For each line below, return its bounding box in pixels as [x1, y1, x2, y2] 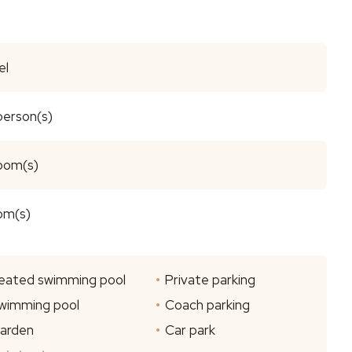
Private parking [164, 270, 255, 288]
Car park [164, 321, 215, 339]
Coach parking [164, 295, 250, 313]
